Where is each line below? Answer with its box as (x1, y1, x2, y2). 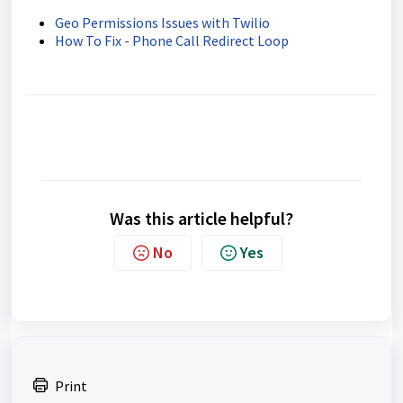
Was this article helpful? (110, 207, 293, 230)
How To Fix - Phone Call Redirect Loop (55, 31, 289, 50)
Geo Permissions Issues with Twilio (55, 13, 270, 32)
